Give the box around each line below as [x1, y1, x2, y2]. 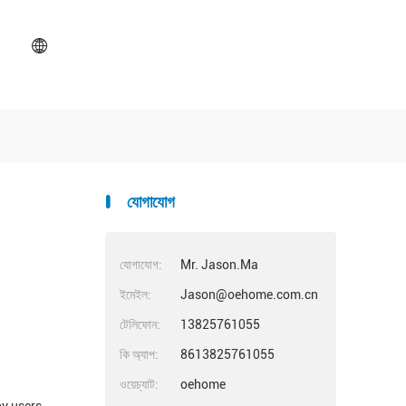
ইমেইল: [120, 287, 151, 302]
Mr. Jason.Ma [180, 257, 258, 272]
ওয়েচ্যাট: [120, 377, 159, 391]
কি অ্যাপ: [120, 347, 159, 362]
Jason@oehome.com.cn [180, 287, 318, 302]
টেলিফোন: [120, 317, 160, 332]
